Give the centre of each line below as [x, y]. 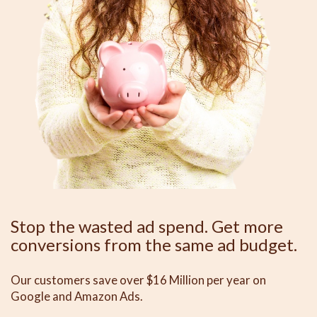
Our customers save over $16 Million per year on [138, 279]
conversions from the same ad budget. [154, 244]
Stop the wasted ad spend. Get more [147, 226]
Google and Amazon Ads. [77, 296]
